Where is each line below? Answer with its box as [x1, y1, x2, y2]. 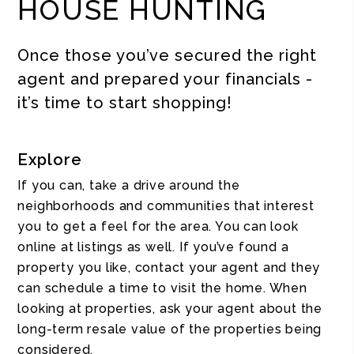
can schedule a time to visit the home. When [17, 281, 307, 296]
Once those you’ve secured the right [17, 46, 318, 65]
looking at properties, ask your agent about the [17, 301, 322, 316]
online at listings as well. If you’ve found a [17, 239, 289, 254]
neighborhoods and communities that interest [17, 198, 314, 213]
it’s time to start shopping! [17, 93, 233, 112]
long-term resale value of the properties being [17, 322, 322, 337]
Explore [17, 150, 83, 169]
